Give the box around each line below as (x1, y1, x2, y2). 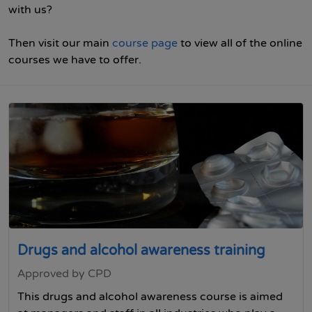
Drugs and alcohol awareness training (17, 242, 265, 259)
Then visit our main (8, 36, 112, 50)
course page (112, 36, 178, 50)
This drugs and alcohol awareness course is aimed (17, 290, 283, 304)
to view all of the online (178, 36, 302, 50)
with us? (8, 3, 52, 17)
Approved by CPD (17, 267, 111, 281)
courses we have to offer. (8, 53, 141, 67)
